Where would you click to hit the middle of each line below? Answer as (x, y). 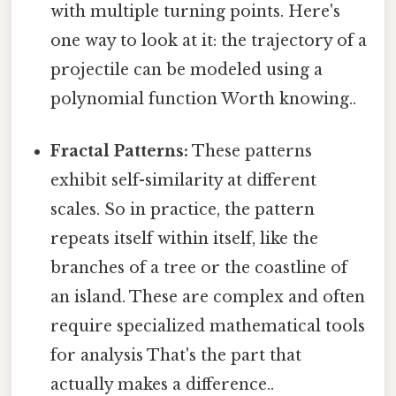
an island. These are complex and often (208, 297)
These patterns (251, 152)
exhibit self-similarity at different (184, 181)
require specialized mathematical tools (208, 327)
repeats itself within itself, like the (185, 239)
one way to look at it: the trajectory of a (209, 40)
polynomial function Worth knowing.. (204, 99)
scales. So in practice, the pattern (183, 210)
